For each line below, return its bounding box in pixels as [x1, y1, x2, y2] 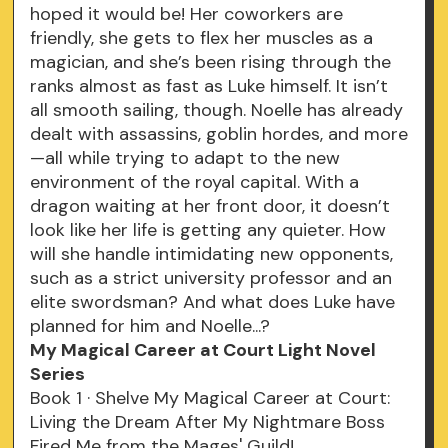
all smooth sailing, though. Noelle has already [30, 98, 404, 123]
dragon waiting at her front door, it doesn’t [30, 194, 391, 219]
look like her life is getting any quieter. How [30, 218, 387, 243]
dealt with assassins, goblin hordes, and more [30, 122, 409, 147]
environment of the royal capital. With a [30, 170, 360, 195]
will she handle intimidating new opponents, [30, 242, 394, 267]
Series [30, 362, 86, 387]
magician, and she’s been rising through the [30, 50, 392, 75]
